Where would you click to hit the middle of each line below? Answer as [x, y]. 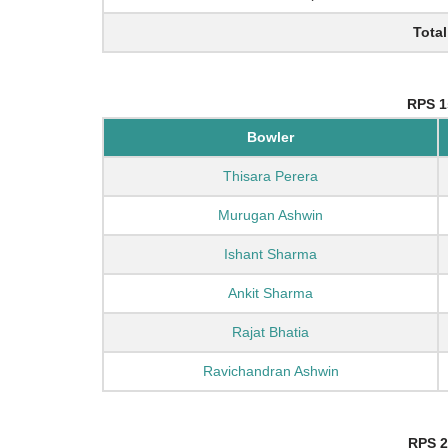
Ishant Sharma [270, 254]
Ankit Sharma [270, 293]
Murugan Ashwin [270, 215]
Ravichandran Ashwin [270, 371]
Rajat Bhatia [270, 332]
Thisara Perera [270, 176]
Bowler [270, 137]
